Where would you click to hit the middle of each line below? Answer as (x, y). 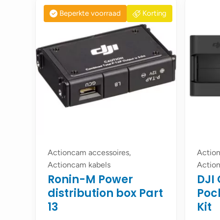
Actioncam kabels (79, 165)
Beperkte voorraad (90, 13)
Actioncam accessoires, (89, 152)
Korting (154, 13)
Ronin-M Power (90, 179)
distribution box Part (105, 193)
